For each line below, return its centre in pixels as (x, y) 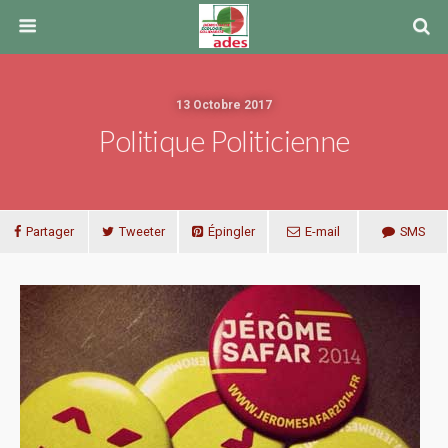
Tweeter (141, 231)
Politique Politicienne (224, 141)
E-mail (322, 231)
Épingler (231, 231)
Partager (50, 231)
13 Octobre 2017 (224, 105)
